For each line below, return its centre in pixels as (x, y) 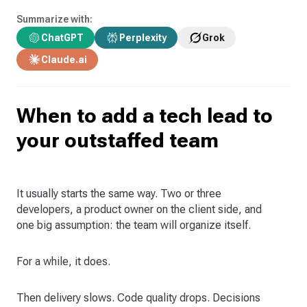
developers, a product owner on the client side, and (139, 209)
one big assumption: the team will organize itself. (134, 225)
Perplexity (143, 37)
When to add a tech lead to (145, 115)
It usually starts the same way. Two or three (119, 193)
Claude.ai (64, 59)
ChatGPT (62, 37)
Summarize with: (54, 19)
